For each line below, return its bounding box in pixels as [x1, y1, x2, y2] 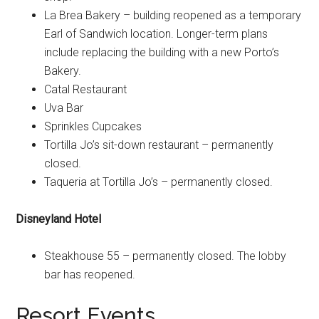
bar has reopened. [44, 267, 136, 281]
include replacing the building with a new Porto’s [44, 45, 280, 59]
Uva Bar [44, 100, 84, 115]
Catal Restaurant [44, 82, 127, 96]
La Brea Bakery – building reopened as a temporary [44, 8, 302, 22]
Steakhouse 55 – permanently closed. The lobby [44, 249, 287, 263]
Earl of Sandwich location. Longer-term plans [44, 26, 268, 41]
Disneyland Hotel [16, 211, 102, 226]
